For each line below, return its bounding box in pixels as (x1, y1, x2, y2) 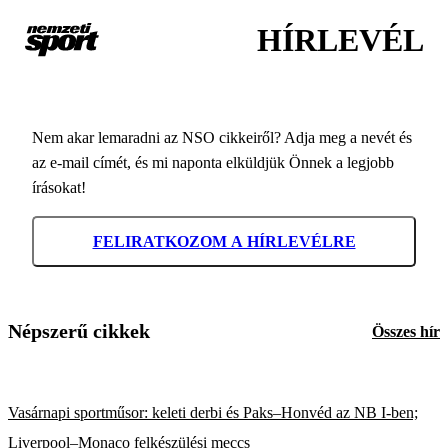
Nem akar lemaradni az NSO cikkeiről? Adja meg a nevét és (32, 128, 412, 146)
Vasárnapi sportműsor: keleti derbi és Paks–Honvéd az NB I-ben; (8, 404, 418, 422)
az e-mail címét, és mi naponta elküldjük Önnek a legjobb (32, 153, 394, 171)
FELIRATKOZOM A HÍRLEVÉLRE (92, 232, 356, 250)
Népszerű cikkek (8, 320, 150, 343)
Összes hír (372, 323, 440, 341)
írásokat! (32, 178, 86, 196)
